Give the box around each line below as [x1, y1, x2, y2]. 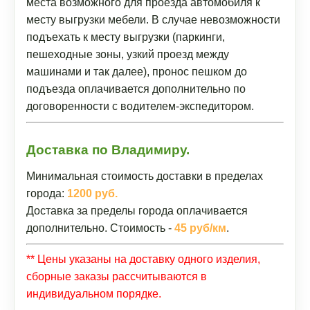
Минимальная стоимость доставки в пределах [26, 170, 263, 182]
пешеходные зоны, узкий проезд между [26, 48, 229, 60]
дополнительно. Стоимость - [26, 222, 174, 234]
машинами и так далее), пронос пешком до [26, 66, 247, 77]
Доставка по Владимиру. [26, 143, 190, 157]
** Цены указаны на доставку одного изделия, [26, 253, 260, 265]
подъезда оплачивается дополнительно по [26, 83, 246, 95]
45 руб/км [174, 222, 226, 234]
